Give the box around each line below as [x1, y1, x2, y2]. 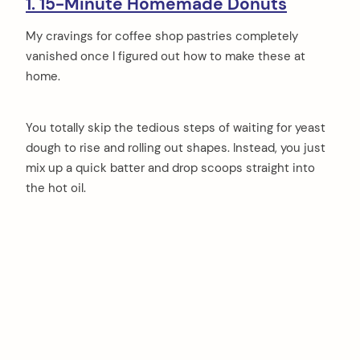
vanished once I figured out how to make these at [26, 47, 305, 64]
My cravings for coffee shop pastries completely [26, 27, 298, 44]
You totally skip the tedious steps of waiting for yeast [26, 119, 325, 136]
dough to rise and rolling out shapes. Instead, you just [26, 139, 325, 156]
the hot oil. [26, 179, 86, 196]
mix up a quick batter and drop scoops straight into [26, 159, 315, 176]
